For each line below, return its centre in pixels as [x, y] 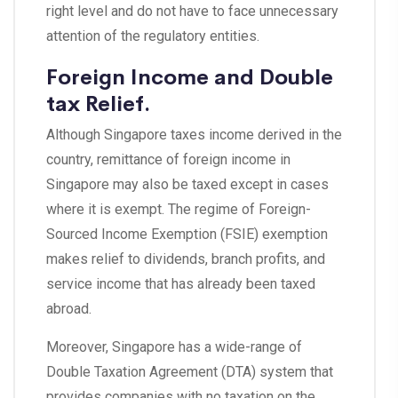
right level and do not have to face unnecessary [192, 12]
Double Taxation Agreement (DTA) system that [190, 372]
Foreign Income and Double [190, 76]
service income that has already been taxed [181, 284]
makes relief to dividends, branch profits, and [186, 259]
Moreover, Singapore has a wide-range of [174, 347]
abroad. [69, 309]
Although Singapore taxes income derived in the [194, 135]
